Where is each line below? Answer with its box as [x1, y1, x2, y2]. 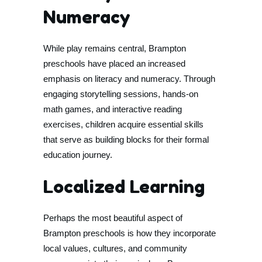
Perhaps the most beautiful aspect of [43, 213, 182, 223]
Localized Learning [43, 176, 205, 197]
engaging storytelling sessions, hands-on [43, 89, 198, 99]
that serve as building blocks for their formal [43, 135, 209, 144]
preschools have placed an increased [43, 58, 185, 68]
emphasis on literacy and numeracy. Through [43, 74, 215, 84]
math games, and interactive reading [43, 104, 182, 114]
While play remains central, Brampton [43, 43, 186, 53]
